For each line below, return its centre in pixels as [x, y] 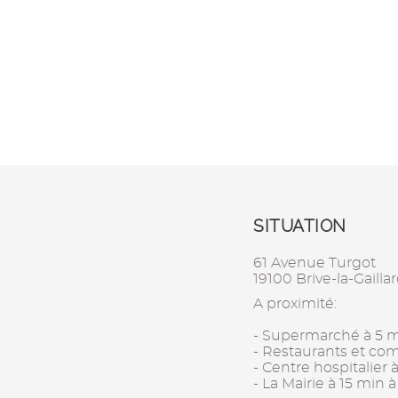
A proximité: [295, 304]
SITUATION [300, 226]
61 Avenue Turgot [315, 263]
